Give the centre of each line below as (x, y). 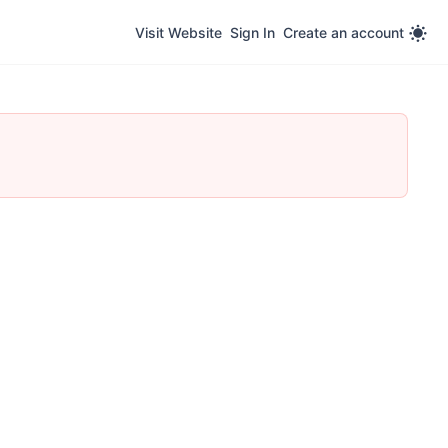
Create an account (343, 32)
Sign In (252, 32)
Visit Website (178, 32)
